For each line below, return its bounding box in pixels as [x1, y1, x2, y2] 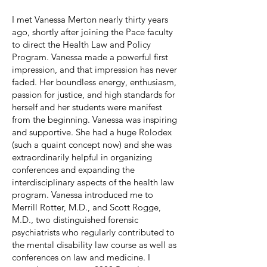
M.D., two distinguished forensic [12, 214, 138, 225]
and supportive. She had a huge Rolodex [12, 126, 172, 138]
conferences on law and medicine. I [12, 252, 150, 263]
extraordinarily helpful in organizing [12, 151, 152, 163]
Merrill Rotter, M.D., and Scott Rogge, [12, 201, 161, 213]
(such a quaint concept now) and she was [12, 139, 172, 150]
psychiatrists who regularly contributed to [12, 226, 175, 238]
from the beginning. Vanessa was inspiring [12, 114, 177, 125]
